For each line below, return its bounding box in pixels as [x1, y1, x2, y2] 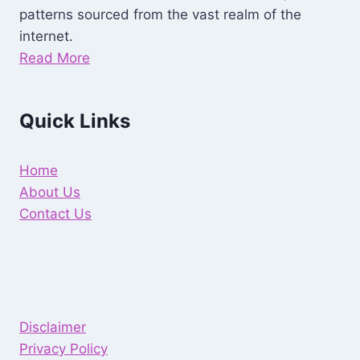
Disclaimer [19, 319, 86, 336]
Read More [19, 50, 90, 67]
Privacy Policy [19, 341, 108, 358]
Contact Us [19, 206, 92, 223]
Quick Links [19, 109, 130, 133]
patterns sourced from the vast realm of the [19, 6, 301, 23]
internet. [19, 28, 73, 45]
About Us [19, 184, 80, 201]
